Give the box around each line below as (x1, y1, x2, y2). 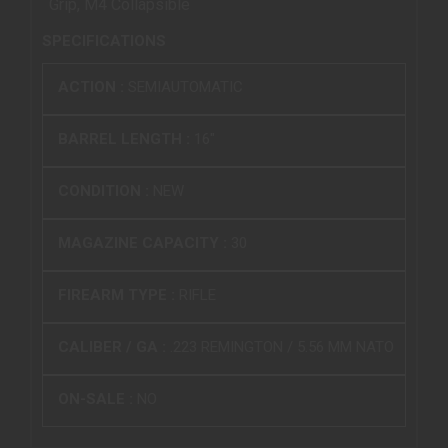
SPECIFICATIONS (42, 31, 166, 50)
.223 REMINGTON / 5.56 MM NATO (170, 337, 394, 356)
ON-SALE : (58, 389, 137, 408)
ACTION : (58, 77, 128, 96)
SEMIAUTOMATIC (128, 77, 243, 96)
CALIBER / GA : (58, 337, 170, 356)
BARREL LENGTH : (58, 129, 194, 148)
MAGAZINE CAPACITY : (58, 233, 231, 252)
